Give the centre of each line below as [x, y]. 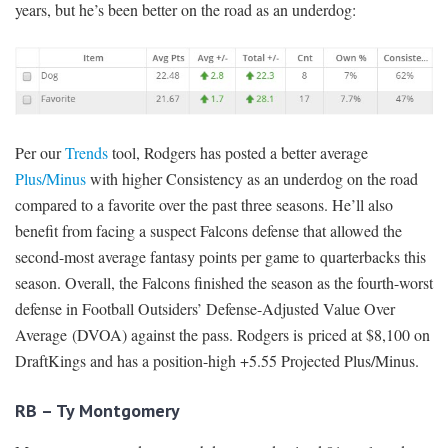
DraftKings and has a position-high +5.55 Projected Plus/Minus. [217, 360]
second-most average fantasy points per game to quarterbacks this [220, 256]
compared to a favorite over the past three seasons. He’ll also [204, 204]
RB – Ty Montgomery [97, 410]
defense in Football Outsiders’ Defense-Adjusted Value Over [205, 308]
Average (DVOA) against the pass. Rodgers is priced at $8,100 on [222, 334]
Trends [86, 152]
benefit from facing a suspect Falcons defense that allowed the [208, 230]
